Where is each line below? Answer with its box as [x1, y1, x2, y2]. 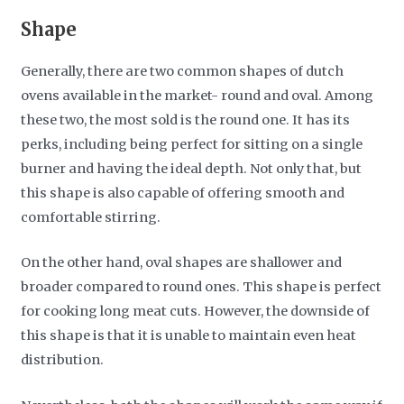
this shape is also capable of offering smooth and [21, 184, 345, 201]
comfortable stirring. [21, 208, 164, 225]
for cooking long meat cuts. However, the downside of [21, 303, 371, 320]
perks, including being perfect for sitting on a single [21, 135, 363, 152]
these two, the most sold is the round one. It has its [21, 111, 351, 128]
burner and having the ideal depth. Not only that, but [21, 160, 363, 177]
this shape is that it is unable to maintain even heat [21, 327, 357, 344]
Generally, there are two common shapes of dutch [21, 62, 344, 79]
